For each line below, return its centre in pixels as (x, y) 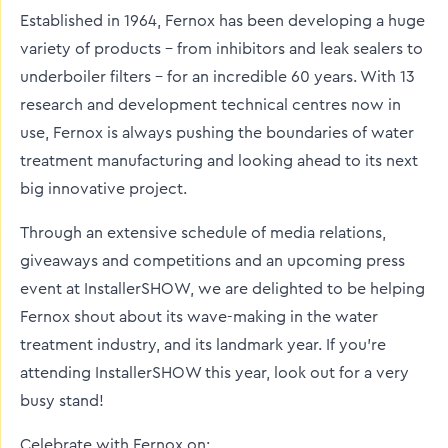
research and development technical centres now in (210, 105)
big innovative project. (103, 189)
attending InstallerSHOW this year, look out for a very (214, 373)
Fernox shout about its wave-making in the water (199, 317)
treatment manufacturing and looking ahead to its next (219, 161)
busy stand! (62, 401)
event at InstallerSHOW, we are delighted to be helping (222, 289)
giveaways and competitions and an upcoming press (212, 261)
